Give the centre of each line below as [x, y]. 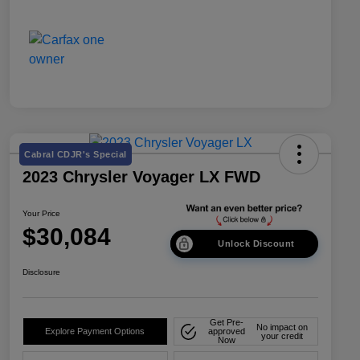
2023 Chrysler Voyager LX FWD [141, 176]
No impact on [282, 327]
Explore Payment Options [95, 331]
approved [226, 331]
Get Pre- [226, 323]
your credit [282, 335]
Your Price [41, 213]
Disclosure [41, 272]
